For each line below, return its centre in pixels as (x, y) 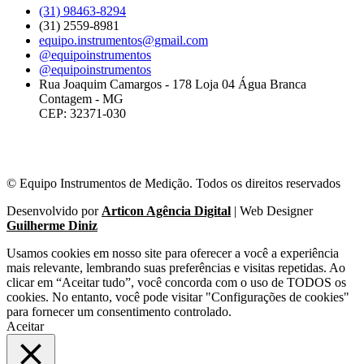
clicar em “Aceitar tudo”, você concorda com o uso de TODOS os (176, 283)
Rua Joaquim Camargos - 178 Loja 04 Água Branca (173, 84)
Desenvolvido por (54, 211)
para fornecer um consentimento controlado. (119, 312)
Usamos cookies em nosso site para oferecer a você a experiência (173, 253)
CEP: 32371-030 (82, 114)
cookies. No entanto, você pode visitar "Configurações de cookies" (178, 297)
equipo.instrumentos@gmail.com (123, 41)
